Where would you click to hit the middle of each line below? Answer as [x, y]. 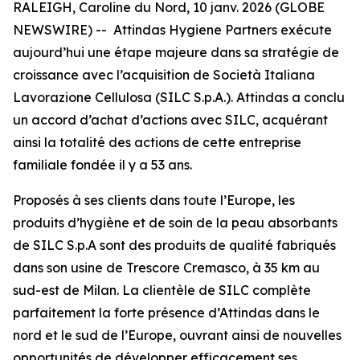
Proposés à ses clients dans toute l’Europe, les [154, 200]
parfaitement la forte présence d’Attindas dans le [166, 313]
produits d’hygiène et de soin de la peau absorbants [175, 223]
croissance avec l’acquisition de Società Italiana [164, 75]
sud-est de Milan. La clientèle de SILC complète [162, 290]
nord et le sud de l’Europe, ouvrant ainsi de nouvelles [177, 335]
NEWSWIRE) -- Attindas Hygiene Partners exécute [172, 30]
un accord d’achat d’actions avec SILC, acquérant [170, 120]
